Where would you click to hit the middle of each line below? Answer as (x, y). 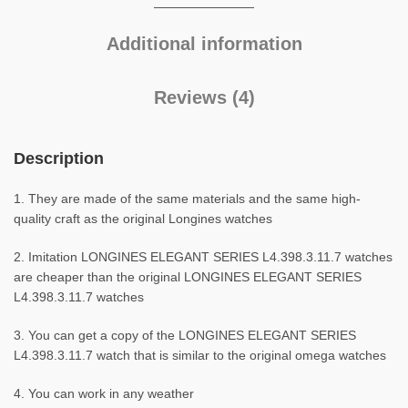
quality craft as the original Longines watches (143, 218)
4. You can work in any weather (104, 393)
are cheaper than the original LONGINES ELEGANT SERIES (188, 276)
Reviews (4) (204, 97)
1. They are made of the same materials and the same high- (187, 198)
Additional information (204, 43)
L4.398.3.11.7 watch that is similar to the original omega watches (200, 355)
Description (59, 158)
